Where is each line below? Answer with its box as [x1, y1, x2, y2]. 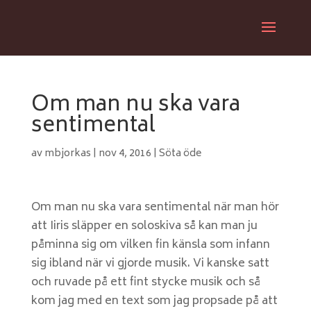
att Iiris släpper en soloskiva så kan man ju [31, 217, 258, 236]
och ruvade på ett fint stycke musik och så [31, 273, 260, 292]
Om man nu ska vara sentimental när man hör [31, 198, 279, 217]
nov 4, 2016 [98, 145, 151, 162]
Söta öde [158, 145, 201, 162]
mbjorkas [44, 145, 91, 162]
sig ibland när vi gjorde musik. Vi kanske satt [31, 254, 269, 274]
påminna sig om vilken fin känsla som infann [31, 235, 270, 255]
